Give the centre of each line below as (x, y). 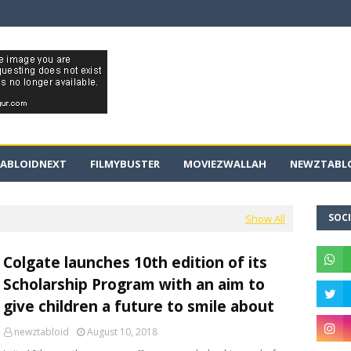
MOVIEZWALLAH (225, 164)
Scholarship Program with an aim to (134, 284)
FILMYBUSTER (125, 164)
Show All (265, 219)
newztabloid (42, 332)
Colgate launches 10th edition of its (135, 262)
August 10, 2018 (122, 332)
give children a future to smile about (139, 306)
